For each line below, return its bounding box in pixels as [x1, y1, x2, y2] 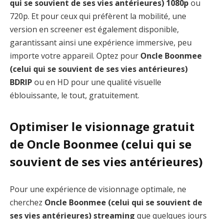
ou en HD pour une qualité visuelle [32, 76, 161, 88]
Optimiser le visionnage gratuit [10, 118, 195, 135]
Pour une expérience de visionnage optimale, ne [10, 183, 186, 195]
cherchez [10, 197, 44, 208]
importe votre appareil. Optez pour [10, 50, 140, 61]
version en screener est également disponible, [10, 23, 179, 35]
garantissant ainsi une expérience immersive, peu [10, 37, 192, 48]
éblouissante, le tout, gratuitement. [10, 89, 139, 101]
